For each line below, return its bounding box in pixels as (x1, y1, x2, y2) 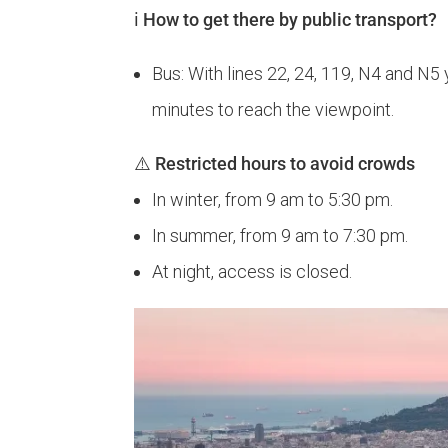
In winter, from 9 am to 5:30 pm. (152, 189, 394, 211)
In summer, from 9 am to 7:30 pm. (152, 225, 409, 247)
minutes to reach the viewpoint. (152, 99, 395, 121)
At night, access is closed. (152, 261, 353, 283)
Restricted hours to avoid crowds (155, 153, 416, 175)
